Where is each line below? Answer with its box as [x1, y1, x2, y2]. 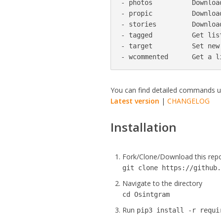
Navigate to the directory [122, 179, 203, 188]
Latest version [110, 96, 160, 106]
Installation [110, 119, 177, 135]
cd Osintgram [122, 190, 170, 198]
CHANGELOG [167, 96, 210, 106]
